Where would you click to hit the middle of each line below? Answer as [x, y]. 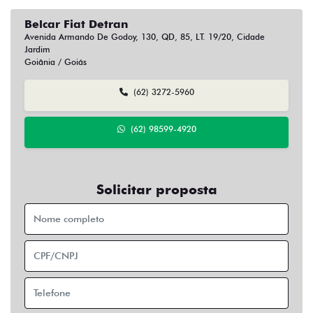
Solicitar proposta [156, 189]
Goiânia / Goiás [56, 61]
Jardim [37, 49]
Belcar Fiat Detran [76, 24]
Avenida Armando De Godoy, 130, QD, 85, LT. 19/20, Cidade [145, 36]
